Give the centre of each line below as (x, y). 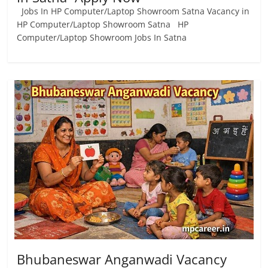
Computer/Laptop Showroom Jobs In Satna (102, 37)
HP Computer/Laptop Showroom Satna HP (103, 24)
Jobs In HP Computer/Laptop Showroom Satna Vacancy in (133, 11)
